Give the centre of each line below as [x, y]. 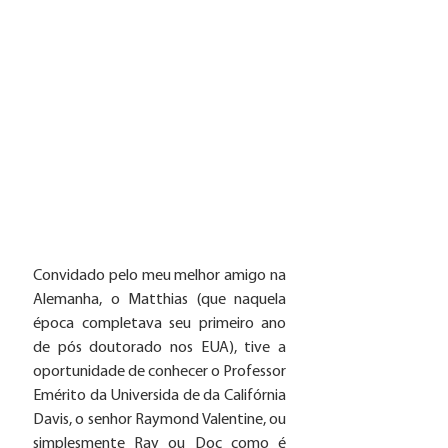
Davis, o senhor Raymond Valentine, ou [159, 420]
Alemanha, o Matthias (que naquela [159, 300]
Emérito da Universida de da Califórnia [159, 396]
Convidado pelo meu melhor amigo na [159, 276]
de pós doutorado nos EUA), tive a [159, 348]
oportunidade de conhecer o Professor [159, 372]
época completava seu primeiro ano [159, 324]
